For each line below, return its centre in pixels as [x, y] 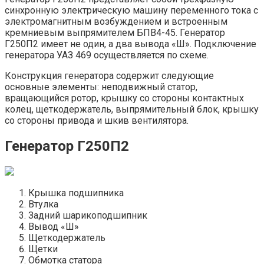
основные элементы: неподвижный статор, [101, 87]
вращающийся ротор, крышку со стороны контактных [124, 98]
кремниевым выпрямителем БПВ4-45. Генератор [115, 33]
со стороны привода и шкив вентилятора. [97, 121]
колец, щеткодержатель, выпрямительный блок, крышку [132, 110]
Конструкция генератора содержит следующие [109, 76]
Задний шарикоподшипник [88, 215]
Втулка [43, 204]
